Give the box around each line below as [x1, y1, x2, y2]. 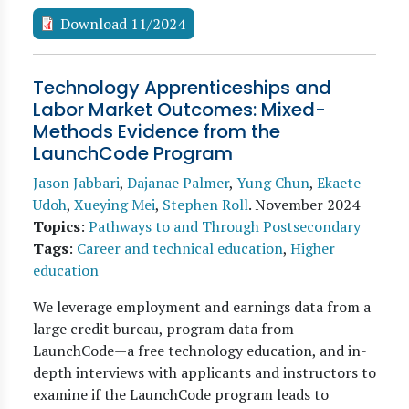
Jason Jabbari [33, 173, 120, 193]
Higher [290, 238, 335, 258]
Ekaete [317, 173, 361, 193]
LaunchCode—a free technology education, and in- [33, 341, 367, 361]
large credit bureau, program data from [33, 319, 294, 339]
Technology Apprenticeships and [33, 75, 331, 100]
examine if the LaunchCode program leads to [33, 384, 329, 404]
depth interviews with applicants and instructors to [33, 362, 376, 383]
